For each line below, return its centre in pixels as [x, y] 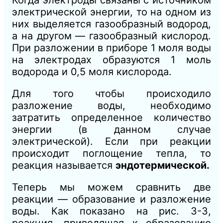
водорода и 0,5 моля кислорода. [92, 72]
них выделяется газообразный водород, [111, 24]
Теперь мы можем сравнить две [111, 187]
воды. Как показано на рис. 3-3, [111, 211]
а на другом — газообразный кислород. [111, 36]
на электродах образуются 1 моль [111, 60]
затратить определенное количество [111, 118]
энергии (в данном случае [111, 130]
